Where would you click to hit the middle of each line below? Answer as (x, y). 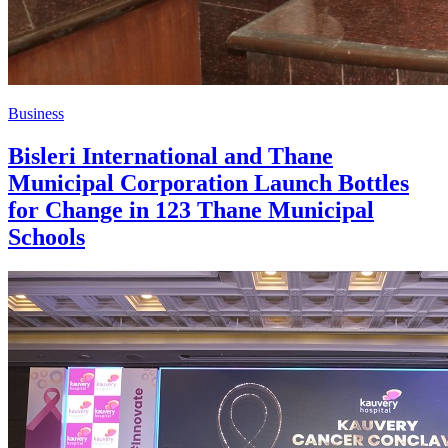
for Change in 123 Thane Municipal (191, 210)
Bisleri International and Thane (170, 156)
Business (36, 114)
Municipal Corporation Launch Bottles (208, 183)
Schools (46, 237)
